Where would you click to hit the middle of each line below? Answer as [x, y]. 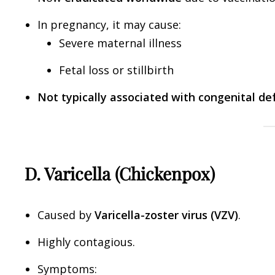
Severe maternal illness [120, 43]
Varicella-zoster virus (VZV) [166, 215]
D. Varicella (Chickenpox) [120, 174]
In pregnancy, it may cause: [109, 24]
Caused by [66, 215]
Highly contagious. [86, 242]
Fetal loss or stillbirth [116, 70]
